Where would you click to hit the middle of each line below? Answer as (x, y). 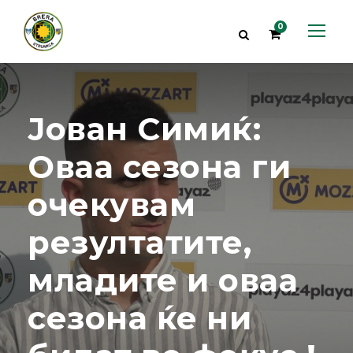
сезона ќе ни (139, 318)
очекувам (111, 204)
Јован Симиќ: (144, 129)
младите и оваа (163, 280)
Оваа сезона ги (159, 167)
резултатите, (139, 242)
